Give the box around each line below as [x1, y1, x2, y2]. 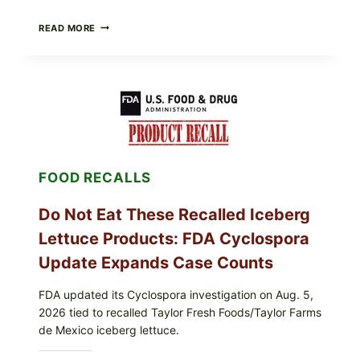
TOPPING [96, 114, 139, 126]
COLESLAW [96, 155, 149, 167]
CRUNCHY [96, 141, 143, 153]
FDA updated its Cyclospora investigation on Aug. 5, [39, 287, 313, 301]
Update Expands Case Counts [39, 252, 273, 272]
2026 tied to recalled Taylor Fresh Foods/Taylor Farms [39, 305, 321, 319]
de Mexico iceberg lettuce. [39, 322, 179, 337]
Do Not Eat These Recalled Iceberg [39, 204, 310, 224]
